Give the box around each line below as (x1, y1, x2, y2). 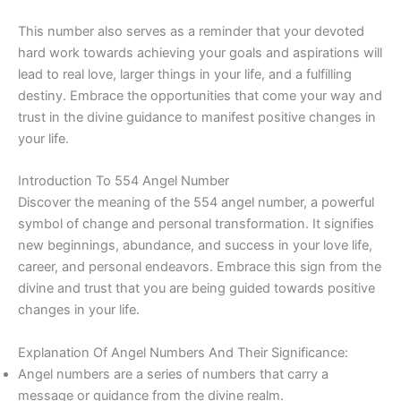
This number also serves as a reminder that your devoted (18, 22, 364, 39)
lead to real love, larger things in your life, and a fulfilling (18, 65, 352, 82)
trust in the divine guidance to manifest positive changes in (18, 108, 376, 125)
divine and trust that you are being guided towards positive (18, 280, 375, 297)
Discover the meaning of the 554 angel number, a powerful (18, 194, 374, 211)
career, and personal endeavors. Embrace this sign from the (18, 259, 381, 276)
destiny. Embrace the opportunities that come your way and (18, 87, 382, 104)
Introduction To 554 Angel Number (18, 173, 229, 190)
